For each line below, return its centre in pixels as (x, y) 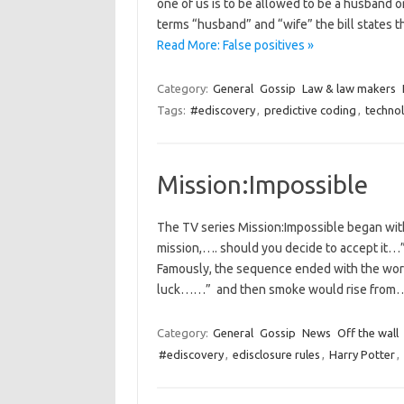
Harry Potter (362, 354)
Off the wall (367, 333)
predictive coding (310, 110)
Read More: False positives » (235, 45)
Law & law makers (349, 88)
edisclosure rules (276, 354)
